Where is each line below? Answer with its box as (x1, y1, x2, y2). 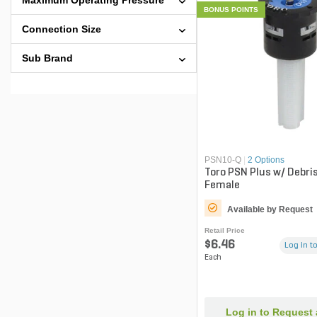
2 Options (247, 155, 284, 166)
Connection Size (22, 23, 101, 35)
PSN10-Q (204, 155, 241, 166)
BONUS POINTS (203, 5, 258, 13)
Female (204, 180, 240, 192)
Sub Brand (22, 52, 73, 64)
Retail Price (204, 226, 245, 235)
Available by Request (226, 204, 313, 215)
